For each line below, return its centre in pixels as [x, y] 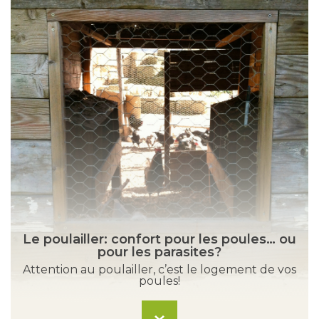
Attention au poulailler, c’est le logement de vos [159, 269]
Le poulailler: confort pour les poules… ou [159, 239]
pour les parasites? [159, 252]
